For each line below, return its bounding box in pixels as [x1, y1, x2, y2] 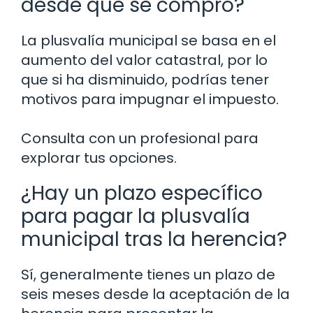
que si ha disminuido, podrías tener [21, 70, 269, 90]
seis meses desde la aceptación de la [21, 284, 290, 305]
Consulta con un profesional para [21, 129, 259, 149]
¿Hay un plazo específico [21, 180, 263, 208]
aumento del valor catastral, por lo [21, 50, 268, 71]
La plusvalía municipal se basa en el [21, 31, 276, 51]
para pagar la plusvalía [21, 203, 250, 231]
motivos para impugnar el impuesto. [21, 89, 279, 110]
